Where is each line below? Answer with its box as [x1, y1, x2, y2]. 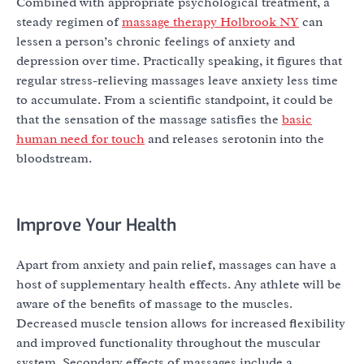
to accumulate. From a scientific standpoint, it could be [16, 92, 333, 109]
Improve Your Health [16, 213, 176, 236]
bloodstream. [16, 150, 92, 167]
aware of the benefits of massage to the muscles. [16, 295, 292, 312]
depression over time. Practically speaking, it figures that [16, 53, 342, 70]
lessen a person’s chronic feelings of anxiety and [16, 33, 295, 50]
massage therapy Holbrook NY [122, 14, 299, 31]
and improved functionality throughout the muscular [16, 334, 320, 351]
